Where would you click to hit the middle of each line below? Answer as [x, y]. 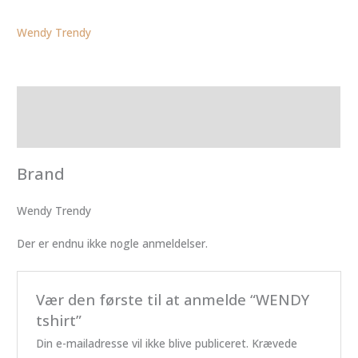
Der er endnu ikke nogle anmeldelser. [113, 244]
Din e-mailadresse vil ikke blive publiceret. [142, 343]
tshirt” [58, 320]
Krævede [274, 343]
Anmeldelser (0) [58, 132]
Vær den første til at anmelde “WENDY [172, 299]
